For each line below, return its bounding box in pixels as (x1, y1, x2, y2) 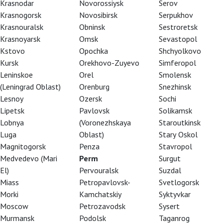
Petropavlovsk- (79, 177, 131, 187)
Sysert (158, 201, 180, 211)
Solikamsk (158, 106, 192, 115)
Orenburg (79, 82, 110, 92)
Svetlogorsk (158, 177, 199, 187)
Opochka (79, 46, 109, 56)
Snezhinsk (158, 82, 191, 92)
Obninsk (79, 22, 106, 32)
